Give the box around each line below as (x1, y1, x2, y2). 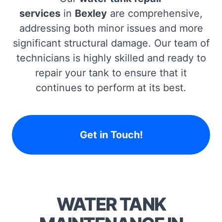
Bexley (75, 7, 107, 19)
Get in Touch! (79, 128, 143, 141)
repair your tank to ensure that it (35, 66, 187, 79)
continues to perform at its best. (36, 81, 186, 94)
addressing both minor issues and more (19, 22, 203, 34)
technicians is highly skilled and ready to (16, 52, 206, 64)
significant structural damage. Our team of (12, 37, 210, 49)
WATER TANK (56, 193, 166, 215)
